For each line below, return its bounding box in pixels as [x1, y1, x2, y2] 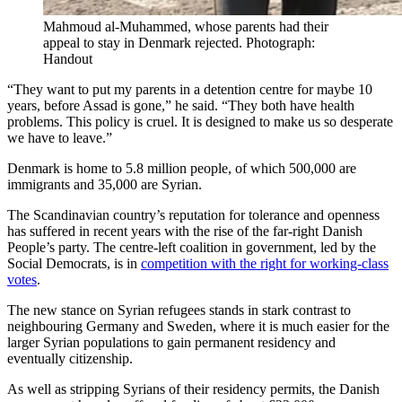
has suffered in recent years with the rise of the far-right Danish [7, 223, 363, 239]
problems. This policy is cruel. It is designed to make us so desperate [7, 113, 393, 129]
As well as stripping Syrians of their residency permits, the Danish [7, 380, 380, 397]
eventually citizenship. [7, 350, 133, 366]
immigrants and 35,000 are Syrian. [7, 176, 202, 192]
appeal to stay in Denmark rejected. [43, 34, 242, 50]
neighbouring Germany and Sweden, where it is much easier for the [7, 318, 389, 334]
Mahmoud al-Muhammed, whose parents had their [43, 18, 328, 34]
